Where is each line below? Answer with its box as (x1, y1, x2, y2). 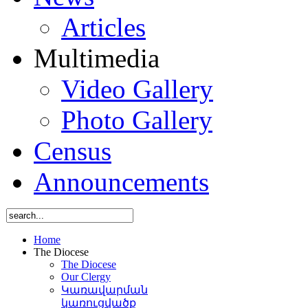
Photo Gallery (61, 105, 212, 135)
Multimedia (34, 43, 159, 73)
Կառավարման (61, 284, 148, 296)
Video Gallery (61, 74, 213, 104)
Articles (61, 12, 146, 42)
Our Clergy (61, 271, 111, 283)
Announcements (34, 167, 209, 197)
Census (34, 136, 111, 166)
